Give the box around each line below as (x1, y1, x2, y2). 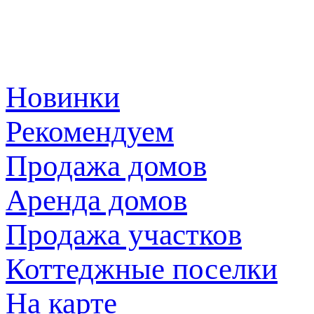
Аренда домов (6, 184, 187, 217)
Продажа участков (6, 218, 242, 251)
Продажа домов (6, 149, 207, 182)
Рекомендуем (6, 115, 174, 148)
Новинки (6, 81, 120, 114)
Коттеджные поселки (6, 252, 278, 285)
